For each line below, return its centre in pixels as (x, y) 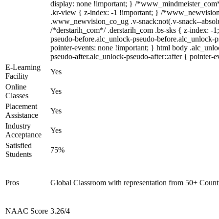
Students (19, 154)
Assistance (22, 115)
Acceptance (23, 135)
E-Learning (23, 67)
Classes (17, 96)
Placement (21, 106)
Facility (17, 76)
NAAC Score (27, 211)
